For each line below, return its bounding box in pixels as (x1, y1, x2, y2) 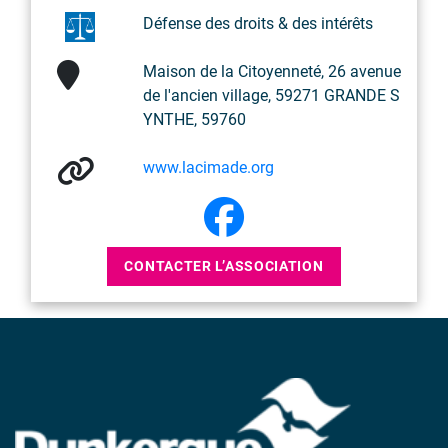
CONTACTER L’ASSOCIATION (124, 258, 324, 275)
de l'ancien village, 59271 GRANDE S (143, 86, 400, 106)
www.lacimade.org (143, 158, 274, 178)
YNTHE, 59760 (143, 110, 246, 130)
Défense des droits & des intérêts (143, 14, 373, 34)
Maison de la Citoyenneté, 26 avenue (143, 62, 401, 82)
